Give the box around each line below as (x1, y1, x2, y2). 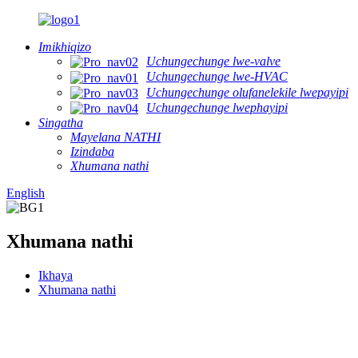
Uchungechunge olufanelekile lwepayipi (146, 85, 348, 99)
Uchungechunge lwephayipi (146, 100, 288, 114)
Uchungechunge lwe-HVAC (146, 70, 288, 84)
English (6, 186, 45, 201)
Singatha (38, 116, 83, 130)
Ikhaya (38, 268, 73, 283)
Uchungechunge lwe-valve (146, 54, 280, 68)
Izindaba (70, 145, 114, 159)
